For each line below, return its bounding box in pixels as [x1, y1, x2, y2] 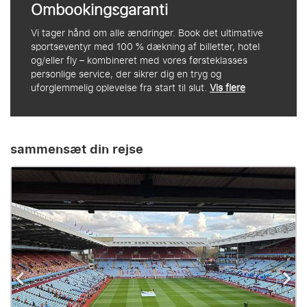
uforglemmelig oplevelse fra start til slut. [31, 79, 210, 97]
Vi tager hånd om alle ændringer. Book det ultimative [31, 24, 263, 42]
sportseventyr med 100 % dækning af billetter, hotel [31, 38, 260, 56]
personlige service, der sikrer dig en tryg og [31, 65, 221, 83]
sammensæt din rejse [10, 138, 143, 161]
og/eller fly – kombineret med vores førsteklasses [31, 51, 247, 69]
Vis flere [210, 79, 245, 97]
